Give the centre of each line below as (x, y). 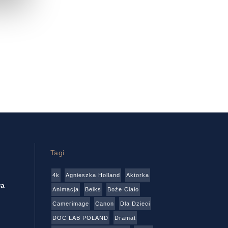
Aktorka (137, 175)
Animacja (65, 189)
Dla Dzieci (135, 203)
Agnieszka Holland (93, 175)
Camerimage (70, 203)
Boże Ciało (123, 189)
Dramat (125, 218)
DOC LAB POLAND (80, 218)
